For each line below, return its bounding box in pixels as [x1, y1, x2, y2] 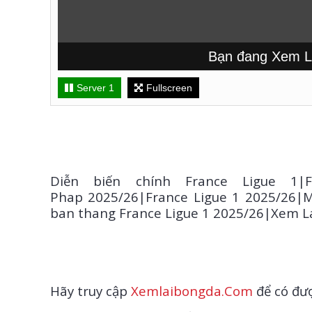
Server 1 [77, 82, 114, 93]
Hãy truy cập [50, 282, 131, 299]
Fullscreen [146, 82, 192, 93]
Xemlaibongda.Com [131, 282, 253, 299]
